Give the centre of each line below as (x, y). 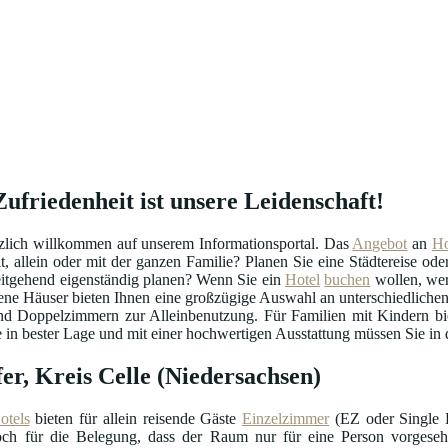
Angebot (380, 243)
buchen (347, 279)
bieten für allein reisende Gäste (135, 418)
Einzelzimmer (285, 418)
